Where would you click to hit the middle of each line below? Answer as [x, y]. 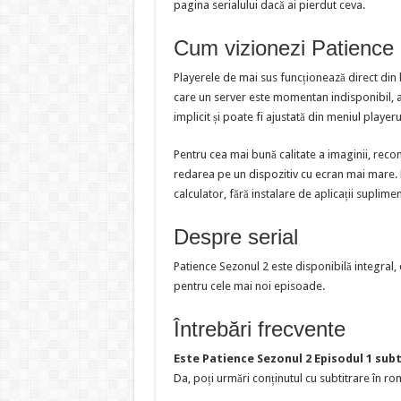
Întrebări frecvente [259, 328]
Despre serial [235, 236]
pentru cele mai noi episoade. [249, 286]
